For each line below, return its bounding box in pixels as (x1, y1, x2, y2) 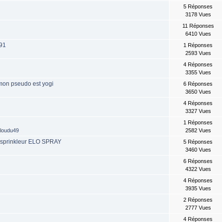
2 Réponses (183, 197, 213, 203)
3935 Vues (185, 185, 211, 192)
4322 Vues (185, 166, 211, 172)
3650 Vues (185, 89, 211, 95)
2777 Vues (185, 205, 211, 211)
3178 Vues (185, 11, 211, 18)
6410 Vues (185, 31, 211, 37)
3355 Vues (185, 69, 211, 76)
